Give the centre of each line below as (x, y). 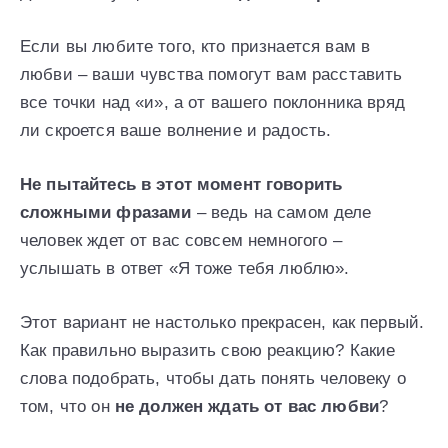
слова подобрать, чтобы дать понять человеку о (213, 379)
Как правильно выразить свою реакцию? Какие (208, 351)
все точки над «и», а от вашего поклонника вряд (212, 103)
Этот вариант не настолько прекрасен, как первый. (222, 323)
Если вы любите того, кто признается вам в (195, 47)
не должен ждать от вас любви (247, 407)
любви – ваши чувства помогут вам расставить (211, 75)
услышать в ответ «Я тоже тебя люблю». (185, 269)
